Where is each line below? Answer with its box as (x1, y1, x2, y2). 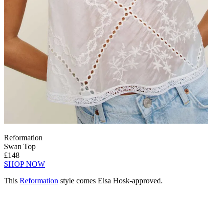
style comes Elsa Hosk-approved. (58, 176, 163, 185)
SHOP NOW (4, 160, 45, 169)
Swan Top (4, 142, 36, 151)
